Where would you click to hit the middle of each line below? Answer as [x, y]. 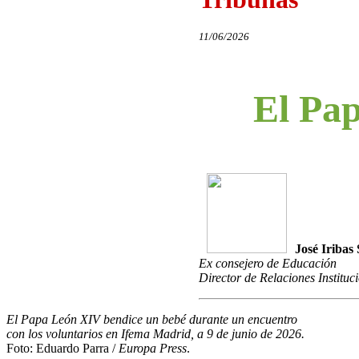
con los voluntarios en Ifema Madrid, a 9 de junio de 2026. [155, 334]
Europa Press [153, 349]
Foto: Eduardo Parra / [63, 349]
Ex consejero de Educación [268, 264]
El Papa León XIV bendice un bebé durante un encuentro [152, 320]
